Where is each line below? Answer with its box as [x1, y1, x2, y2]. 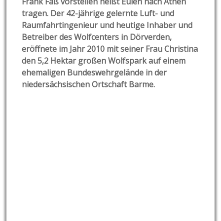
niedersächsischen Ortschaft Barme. [22, 78, 155, 90]
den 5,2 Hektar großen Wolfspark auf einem [22, 55, 186, 66]
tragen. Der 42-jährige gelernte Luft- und [22, 7, 175, 19]
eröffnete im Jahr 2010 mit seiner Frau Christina [22, 43, 198, 54]
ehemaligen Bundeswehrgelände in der [22, 67, 167, 78]
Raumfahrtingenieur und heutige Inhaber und [22, 19, 193, 31]
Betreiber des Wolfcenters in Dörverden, [22, 31, 172, 42]
